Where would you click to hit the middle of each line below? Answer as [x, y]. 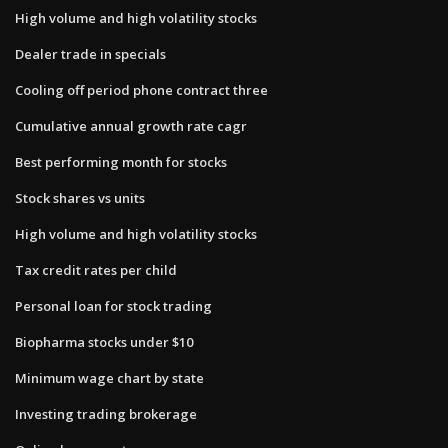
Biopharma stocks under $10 [104, 341]
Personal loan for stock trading [113, 305]
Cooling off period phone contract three [141, 89]
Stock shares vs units [80, 197]
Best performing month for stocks [121, 161]
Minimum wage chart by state [109, 377]
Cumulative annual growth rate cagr [131, 125]
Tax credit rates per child [96, 269]
